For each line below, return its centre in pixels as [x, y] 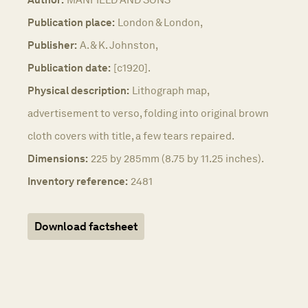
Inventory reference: [78, 181]
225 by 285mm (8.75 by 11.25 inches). [177, 158]
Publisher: [52, 45]
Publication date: [69, 67]
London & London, [160, 22]
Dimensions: [58, 158]
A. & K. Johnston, [119, 45]
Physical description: [78, 90]
